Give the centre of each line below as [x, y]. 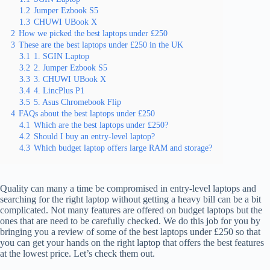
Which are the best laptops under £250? [101, 125]
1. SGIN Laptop [61, 56]
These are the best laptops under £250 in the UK [101, 45]
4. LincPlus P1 [59, 90]
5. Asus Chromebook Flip [77, 102]
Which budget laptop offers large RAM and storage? [123, 148]
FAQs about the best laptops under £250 [87, 113]
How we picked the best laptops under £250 [93, 33]
